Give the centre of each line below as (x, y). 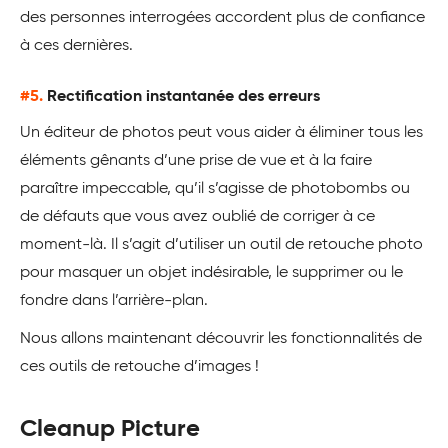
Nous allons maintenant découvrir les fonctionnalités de (221, 339)
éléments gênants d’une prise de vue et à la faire (196, 161)
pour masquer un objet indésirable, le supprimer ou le (211, 273)
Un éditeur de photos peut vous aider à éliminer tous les (221, 133)
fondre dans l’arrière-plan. (114, 301)
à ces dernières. (76, 46)
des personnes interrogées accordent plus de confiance (222, 18)
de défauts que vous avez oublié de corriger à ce (197, 217)
